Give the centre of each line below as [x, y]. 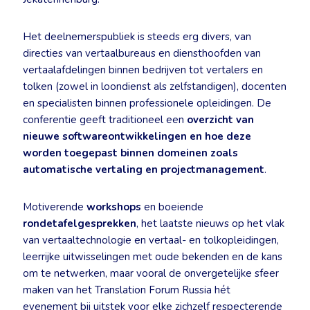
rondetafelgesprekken [80, 224]
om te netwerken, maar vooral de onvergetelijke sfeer [151, 273]
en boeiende [172, 207]
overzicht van [220, 120]
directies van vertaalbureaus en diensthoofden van [142, 53]
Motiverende [55, 207]
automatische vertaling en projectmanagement [144, 170]
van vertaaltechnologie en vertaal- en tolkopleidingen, [151, 240]
